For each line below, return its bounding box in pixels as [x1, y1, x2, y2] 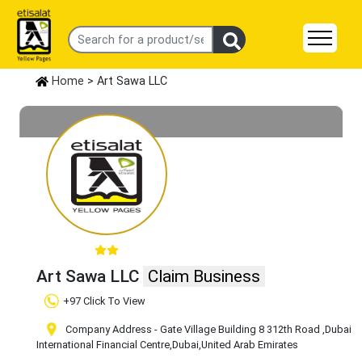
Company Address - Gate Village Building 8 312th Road [63, 323, 322, 336]
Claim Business [148, 267, 260, 287]
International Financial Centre [36, 339, 170, 351]
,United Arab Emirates [199, 339, 298, 351]
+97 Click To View [63, 295, 145, 308]
